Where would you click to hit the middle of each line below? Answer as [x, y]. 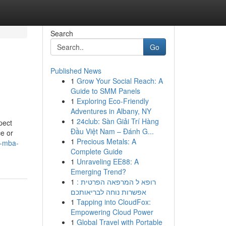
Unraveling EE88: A [107, 161]
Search [62, 33]
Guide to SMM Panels [105, 91]
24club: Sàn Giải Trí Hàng [118, 121]
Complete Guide [96, 151]
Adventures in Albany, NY [111, 111]
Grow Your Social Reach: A [120, 81]
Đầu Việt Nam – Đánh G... [112, 131]
